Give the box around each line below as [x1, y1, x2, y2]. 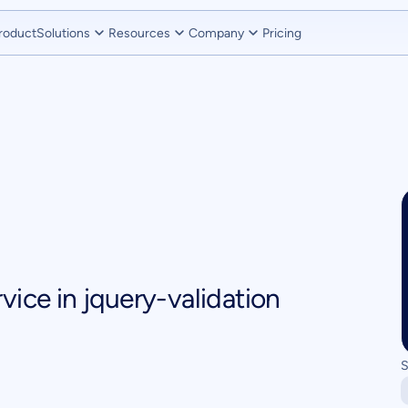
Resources [108, 25, 170, 41]
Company [189, 25, 244, 41]
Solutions [36, 25, 90, 41]
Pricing [262, 25, 301, 41]
